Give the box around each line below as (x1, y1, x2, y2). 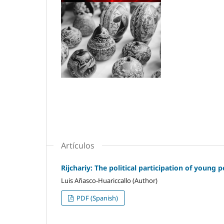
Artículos (61, 139, 94, 151)
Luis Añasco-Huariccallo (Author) (61, 175, 157, 185)
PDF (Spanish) (75, 193, 118, 202)
